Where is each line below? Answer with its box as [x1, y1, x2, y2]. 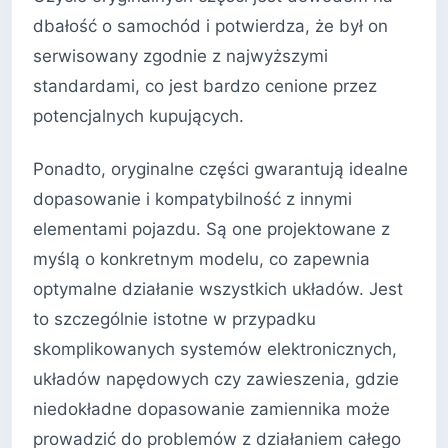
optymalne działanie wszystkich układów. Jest [33, 279, 403, 300]
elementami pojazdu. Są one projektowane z [33, 219, 390, 240]
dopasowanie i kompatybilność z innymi [33, 189, 352, 210]
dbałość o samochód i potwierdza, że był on [33, 15, 388, 36]
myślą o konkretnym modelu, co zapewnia [33, 249, 370, 270]
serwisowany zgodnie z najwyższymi [33, 45, 328, 66]
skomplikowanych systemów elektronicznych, [33, 339, 397, 360]
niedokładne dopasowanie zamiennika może [33, 399, 390, 420]
